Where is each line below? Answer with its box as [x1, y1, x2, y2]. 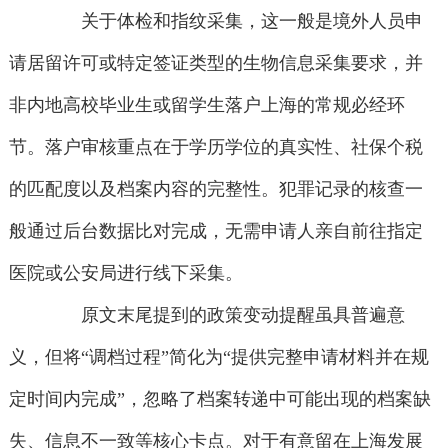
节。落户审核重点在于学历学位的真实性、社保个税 [8, 137, 423, 158]
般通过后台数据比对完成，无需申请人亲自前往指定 [8, 221, 423, 242]
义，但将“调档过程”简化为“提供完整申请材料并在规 [8, 347, 429, 368]
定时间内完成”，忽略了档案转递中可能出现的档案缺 [8, 389, 431, 410]
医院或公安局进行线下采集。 [8, 263, 243, 284]
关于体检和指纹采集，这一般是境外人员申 [45, 11, 424, 32]
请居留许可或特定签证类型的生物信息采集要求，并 [8, 53, 423, 74]
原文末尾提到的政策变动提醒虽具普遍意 [45, 305, 406, 326]
